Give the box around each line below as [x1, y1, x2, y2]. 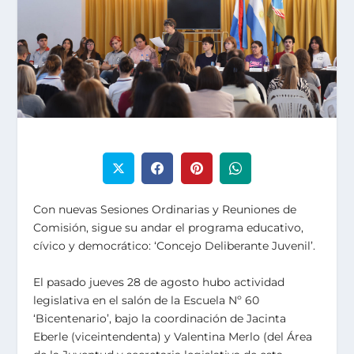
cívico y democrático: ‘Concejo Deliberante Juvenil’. [33, 239, 316, 254]
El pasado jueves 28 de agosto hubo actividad [33, 274, 285, 289]
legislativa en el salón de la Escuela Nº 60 [33, 292, 260, 307]
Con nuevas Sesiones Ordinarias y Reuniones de [33, 202, 297, 217]
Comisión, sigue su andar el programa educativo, [33, 220, 304, 235]
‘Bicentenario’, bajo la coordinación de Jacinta [33, 311, 287, 326]
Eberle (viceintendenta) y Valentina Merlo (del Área [33, 329, 313, 344]
